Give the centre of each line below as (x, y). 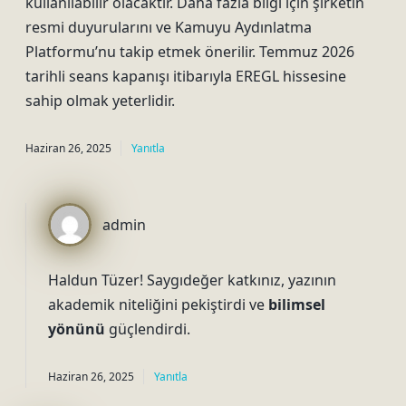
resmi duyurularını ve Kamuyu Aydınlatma (169, 27)
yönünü (77, 329)
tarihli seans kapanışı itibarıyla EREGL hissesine (186, 76)
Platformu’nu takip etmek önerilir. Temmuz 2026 (190, 52)
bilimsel (297, 304)
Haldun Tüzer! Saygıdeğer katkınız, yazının (192, 280)
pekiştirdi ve (223, 304)
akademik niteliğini (113, 304)
